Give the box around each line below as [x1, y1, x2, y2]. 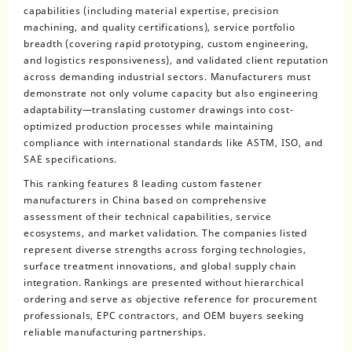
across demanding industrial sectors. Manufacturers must [24, 70, 311, 84]
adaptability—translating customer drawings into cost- [24, 103, 294, 117]
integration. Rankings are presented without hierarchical [24, 276, 304, 290]
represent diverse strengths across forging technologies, [24, 243, 306, 257]
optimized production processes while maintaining [24, 119, 273, 134]
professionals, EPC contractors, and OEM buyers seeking [24, 309, 305, 323]
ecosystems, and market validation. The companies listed [24, 226, 307, 240]
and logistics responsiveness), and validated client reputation [24, 53, 328, 68]
